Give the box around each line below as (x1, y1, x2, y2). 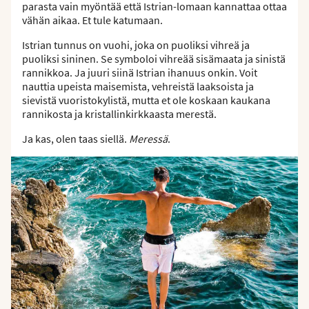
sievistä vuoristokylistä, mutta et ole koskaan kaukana (22, 92, 270, 107)
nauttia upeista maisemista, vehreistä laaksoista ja (22, 79, 254, 93)
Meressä (129, 131, 168, 146)
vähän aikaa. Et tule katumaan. (22, 12, 163, 27)
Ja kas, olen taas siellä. (22, 131, 129, 146)
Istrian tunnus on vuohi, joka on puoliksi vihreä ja (22, 37, 250, 52)
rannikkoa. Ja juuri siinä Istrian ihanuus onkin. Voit (22, 65, 257, 79)
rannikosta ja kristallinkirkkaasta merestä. (22, 106, 217, 121)
